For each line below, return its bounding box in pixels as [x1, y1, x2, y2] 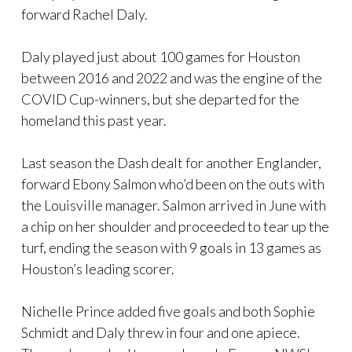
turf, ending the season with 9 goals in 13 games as [21, 238, 321, 256]
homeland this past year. [21, 111, 167, 129]
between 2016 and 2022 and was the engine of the [21, 68, 322, 86]
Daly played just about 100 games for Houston [21, 47, 300, 65]
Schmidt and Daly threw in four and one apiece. [21, 323, 300, 341]
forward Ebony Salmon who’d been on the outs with [21, 174, 324, 192]
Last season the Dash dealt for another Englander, [21, 153, 321, 171]
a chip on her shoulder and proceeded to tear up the [21, 217, 329, 235]
